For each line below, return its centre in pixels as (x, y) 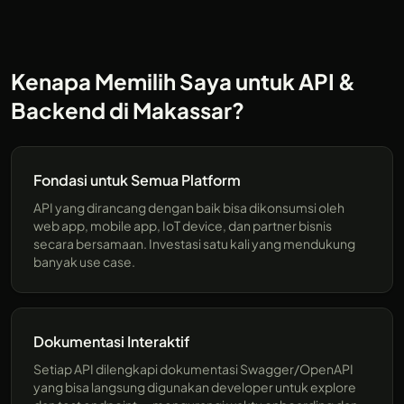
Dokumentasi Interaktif (111, 341)
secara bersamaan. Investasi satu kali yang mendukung (194, 243)
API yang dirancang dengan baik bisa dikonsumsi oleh (189, 207)
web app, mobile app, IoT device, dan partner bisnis (183, 225)
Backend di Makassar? (128, 110)
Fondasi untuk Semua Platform (137, 179)
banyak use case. (84, 261)
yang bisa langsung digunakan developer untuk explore (195, 386)
